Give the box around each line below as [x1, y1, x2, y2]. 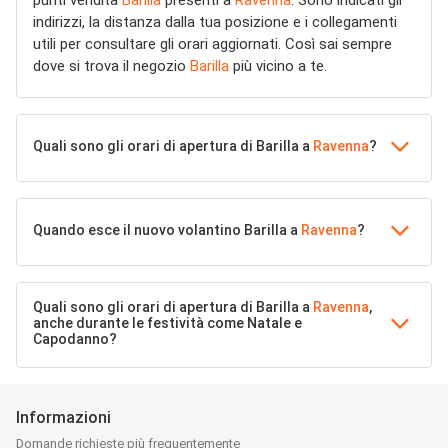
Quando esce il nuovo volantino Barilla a [33, 222, 301, 238]
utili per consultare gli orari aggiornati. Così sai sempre [33, 35, 392, 53]
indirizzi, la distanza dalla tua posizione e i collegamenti [33, 13, 397, 31]
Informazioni [16, 408, 111, 427]
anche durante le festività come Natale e [33, 315, 302, 331]
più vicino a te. [229, 57, 327, 75]
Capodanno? [33, 331, 117, 347]
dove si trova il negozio [33, 57, 190, 75]
